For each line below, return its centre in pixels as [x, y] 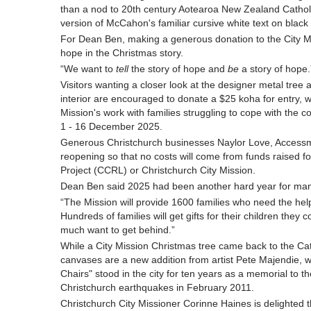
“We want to [88, 69]
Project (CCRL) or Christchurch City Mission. [159, 170]
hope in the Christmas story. [123, 53]
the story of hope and [178, 69]
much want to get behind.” [119, 230]
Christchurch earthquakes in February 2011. [157, 287]
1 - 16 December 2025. [113, 126]
